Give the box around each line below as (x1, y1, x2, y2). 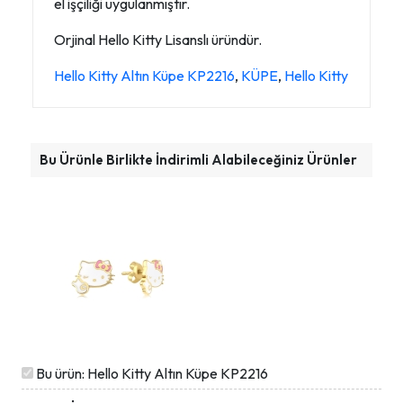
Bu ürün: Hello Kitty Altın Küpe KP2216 (33, 364, 268, 383)
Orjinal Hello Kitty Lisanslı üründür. (54, 31, 262, 49)
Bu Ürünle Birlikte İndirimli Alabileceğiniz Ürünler (40, 151, 357, 169)
